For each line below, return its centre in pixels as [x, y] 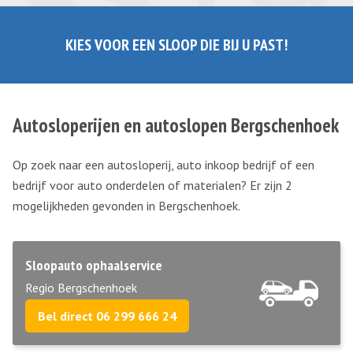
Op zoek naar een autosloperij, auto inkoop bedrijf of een [163, 165]
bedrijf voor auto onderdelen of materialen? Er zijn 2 [152, 185]
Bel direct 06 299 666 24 [107, 316]
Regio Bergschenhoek [81, 288]
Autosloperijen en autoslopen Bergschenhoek [176, 125]
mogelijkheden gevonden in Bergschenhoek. [126, 206]
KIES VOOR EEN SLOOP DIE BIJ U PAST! [176, 45]
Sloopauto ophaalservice [94, 265]
